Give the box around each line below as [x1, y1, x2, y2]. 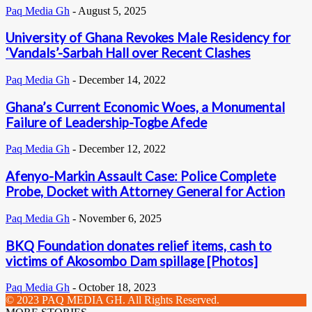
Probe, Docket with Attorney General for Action [6, 184, 285, 200]
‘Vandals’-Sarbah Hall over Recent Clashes [6, 45, 251, 61]
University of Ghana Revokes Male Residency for [6, 30, 290, 46]
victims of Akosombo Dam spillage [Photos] [6, 253, 258, 269]
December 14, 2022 [79, 74, 166, 86]
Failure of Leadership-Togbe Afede [6, 114, 207, 130]
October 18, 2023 [79, 281, 156, 294]
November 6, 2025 [79, 212, 162, 224]
